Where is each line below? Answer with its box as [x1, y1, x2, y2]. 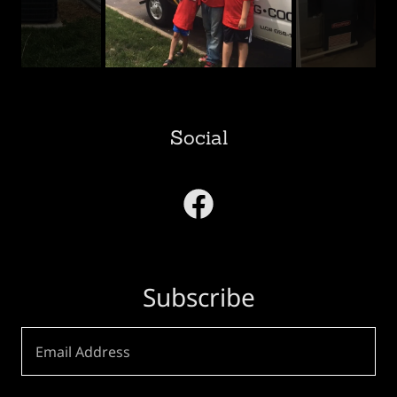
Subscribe [142, 280, 255, 314]
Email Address [35, 341, 130, 362]
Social [169, 125, 228, 150]
